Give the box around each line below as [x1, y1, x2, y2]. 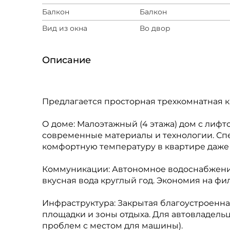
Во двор [140, 24, 170, 33]
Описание [42, 54, 91, 66]
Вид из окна [42, 24, 87, 33]
